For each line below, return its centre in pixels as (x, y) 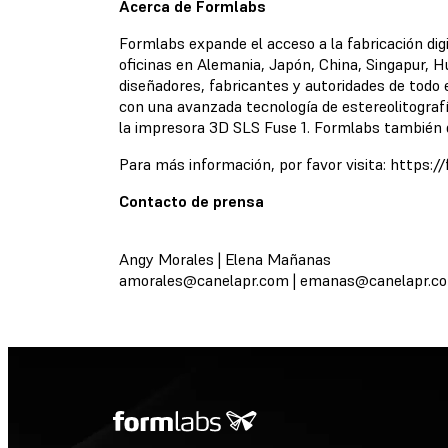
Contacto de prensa (191, 201)
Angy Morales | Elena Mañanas (224, 259)
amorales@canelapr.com (203, 280)
